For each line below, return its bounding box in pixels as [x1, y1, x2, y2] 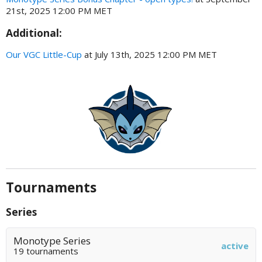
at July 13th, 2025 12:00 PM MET [82, 49, 217, 61]
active [221, 239, 249, 251]
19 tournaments [13, 245, 78, 257]
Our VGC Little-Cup [6, 49, 82, 61]
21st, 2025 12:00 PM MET [6, 5, 112, 17]
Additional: [6, 25, 62, 40]
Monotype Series [13, 234, 91, 248]
